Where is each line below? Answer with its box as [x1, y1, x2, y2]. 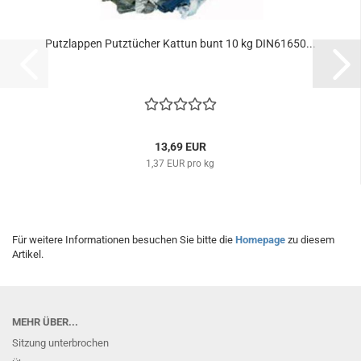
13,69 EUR [154, 140, 206, 153]
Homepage [235, 234, 285, 246]
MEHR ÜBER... [12, 316, 78, 328]
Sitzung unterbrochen [12, 337, 109, 349]
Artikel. [12, 248, 44, 260]
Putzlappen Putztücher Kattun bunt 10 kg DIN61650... [44, 37, 316, 50]
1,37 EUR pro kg [146, 158, 214, 169]
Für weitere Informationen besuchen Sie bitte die [12, 234, 235, 246]
